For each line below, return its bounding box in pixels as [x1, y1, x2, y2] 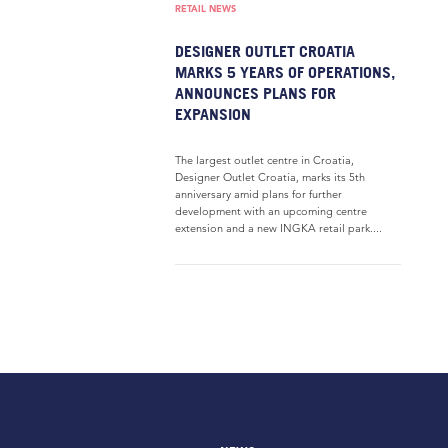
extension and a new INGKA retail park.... [175, 221, 382, 235]
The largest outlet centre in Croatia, [175, 153, 354, 167]
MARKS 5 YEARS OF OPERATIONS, [175, 62, 395, 82]
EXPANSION [175, 104, 251, 124]
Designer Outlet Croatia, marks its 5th [175, 170, 365, 184]
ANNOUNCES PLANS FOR [175, 83, 336, 103]
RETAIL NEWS [175, 2, 236, 15]
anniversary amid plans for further [175, 187, 342, 201]
